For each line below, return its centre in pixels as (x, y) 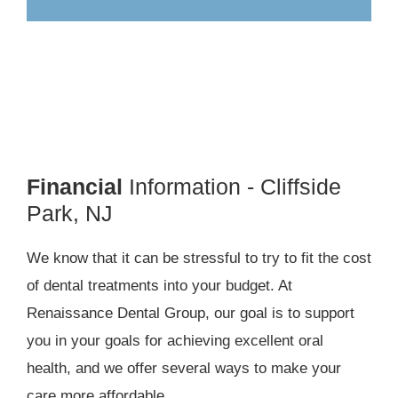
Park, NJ (70, 213)
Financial (75, 186)
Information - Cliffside (232, 186)
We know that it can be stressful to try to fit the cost (199, 258)
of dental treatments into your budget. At (159, 285)
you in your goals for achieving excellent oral (175, 340)
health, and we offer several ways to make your (184, 368)
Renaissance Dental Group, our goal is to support (191, 313)
